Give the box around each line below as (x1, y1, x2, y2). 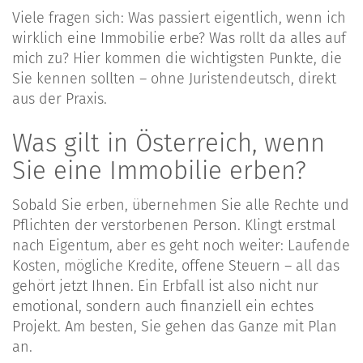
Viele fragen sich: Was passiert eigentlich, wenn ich (12, 9, 346, 28)
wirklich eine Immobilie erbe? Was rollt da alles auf (12, 29, 346, 48)
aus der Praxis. (12, 90, 107, 109)
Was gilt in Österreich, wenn (12, 128, 325, 159)
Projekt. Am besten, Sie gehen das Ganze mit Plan (12, 317, 337, 335)
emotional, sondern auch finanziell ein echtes (12, 297, 314, 315)
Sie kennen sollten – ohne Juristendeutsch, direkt (12, 70, 336, 88)
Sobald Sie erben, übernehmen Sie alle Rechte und (12, 195, 349, 214)
